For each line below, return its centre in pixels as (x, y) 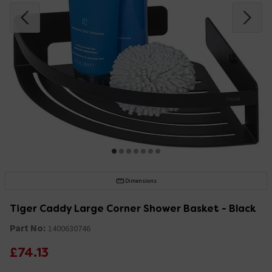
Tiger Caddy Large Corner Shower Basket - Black (133, 208)
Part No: (28, 227)
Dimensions (141, 180)
